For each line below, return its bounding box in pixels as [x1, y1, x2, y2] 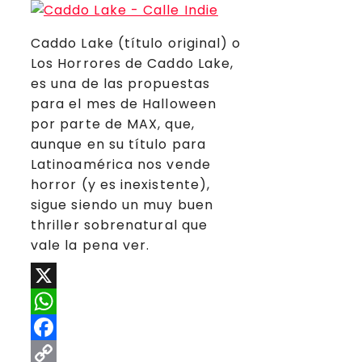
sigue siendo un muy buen [31, 195, 213, 214]
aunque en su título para [31, 134, 206, 154]
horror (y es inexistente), [31, 175, 211, 194]
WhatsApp [31, 318, 106, 337]
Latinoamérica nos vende [31, 154, 211, 174]
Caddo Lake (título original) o [31, 33, 242, 53]
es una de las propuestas [31, 74, 210, 93]
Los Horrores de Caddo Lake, [31, 53, 234, 73]
